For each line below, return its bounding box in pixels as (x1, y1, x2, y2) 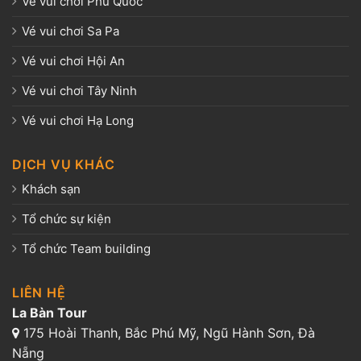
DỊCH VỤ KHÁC (12, 156, 115, 172)
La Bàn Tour (12, 304, 87, 321)
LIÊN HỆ (12, 284, 66, 301)
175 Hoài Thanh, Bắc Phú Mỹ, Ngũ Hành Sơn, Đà (19, 324, 315, 341)
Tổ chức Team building (22, 240, 151, 256)
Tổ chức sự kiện (22, 210, 111, 226)
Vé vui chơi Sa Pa (22, 23, 119, 39)
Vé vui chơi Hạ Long (22, 112, 134, 128)
